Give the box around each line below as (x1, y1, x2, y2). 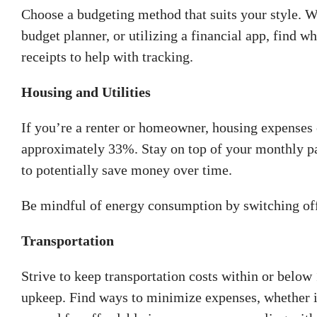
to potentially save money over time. (21, 161, 232, 178)
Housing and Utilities (21, 83, 151, 100)
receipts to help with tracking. (21, 48, 193, 64)
